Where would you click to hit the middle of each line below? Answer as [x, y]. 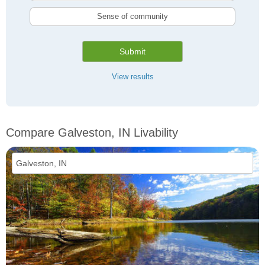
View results [132, 77]
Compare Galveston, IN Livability [92, 133]
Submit [132, 52]
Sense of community [132, 17]
